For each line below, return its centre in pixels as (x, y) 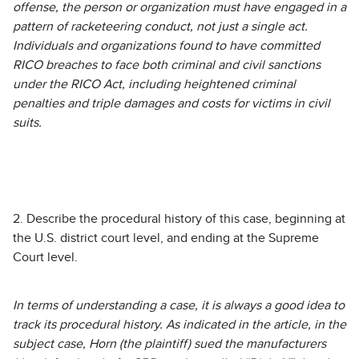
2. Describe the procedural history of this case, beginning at (179, 219)
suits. (27, 123)
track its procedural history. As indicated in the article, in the (179, 325)
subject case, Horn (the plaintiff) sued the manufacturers (169, 344)
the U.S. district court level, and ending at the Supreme (166, 238)
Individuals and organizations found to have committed (166, 46)
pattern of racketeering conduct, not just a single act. (160, 26)
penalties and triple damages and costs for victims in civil (171, 103)
